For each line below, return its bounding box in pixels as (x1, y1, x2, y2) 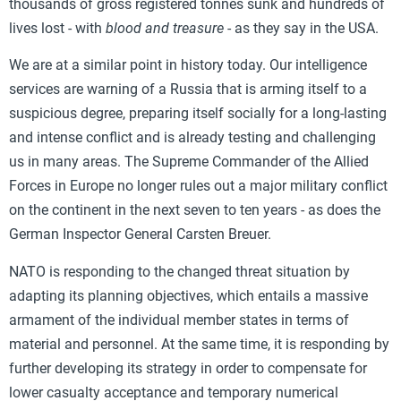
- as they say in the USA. (224, 19, 379, 37)
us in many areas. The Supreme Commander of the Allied (9, 153, 369, 171)
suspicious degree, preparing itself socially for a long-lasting (9, 105, 387, 123)
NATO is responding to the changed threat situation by (9, 262, 350, 280)
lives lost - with (9, 19, 106, 37)
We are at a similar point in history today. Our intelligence (9, 56, 367, 74)
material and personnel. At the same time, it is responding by (9, 335, 389, 353)
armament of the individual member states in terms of (9, 311, 349, 328)
